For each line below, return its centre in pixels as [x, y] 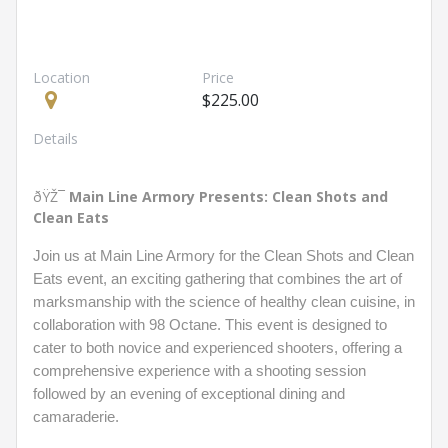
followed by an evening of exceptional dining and [189, 394]
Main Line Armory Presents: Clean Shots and [228, 196]
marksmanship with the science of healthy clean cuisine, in [224, 302]
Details [55, 138]
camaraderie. [76, 417]
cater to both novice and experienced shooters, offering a [217, 348]
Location [61, 77]
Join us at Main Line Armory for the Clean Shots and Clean [223, 256]
